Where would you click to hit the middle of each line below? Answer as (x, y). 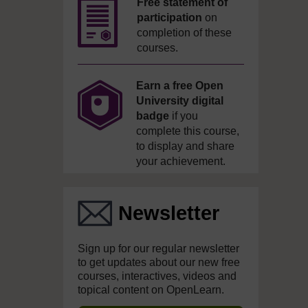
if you (184, 116)
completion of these (184, 33)
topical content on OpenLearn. (151, 290)
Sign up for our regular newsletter (158, 249)
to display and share (185, 146)
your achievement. (181, 161)
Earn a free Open (180, 86)
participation (169, 18)
